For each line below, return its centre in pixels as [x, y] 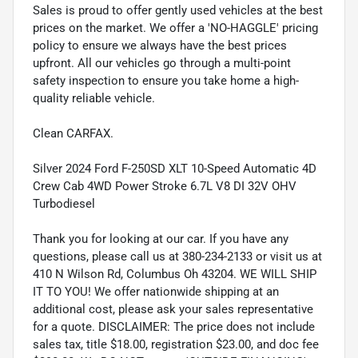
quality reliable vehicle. [94, 98]
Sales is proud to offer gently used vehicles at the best [178, 10]
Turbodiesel [64, 203]
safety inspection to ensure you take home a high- [166, 80]
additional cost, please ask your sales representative [173, 309]
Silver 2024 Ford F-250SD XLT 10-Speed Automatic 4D [175, 168]
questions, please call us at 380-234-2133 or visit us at [177, 256]
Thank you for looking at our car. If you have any [161, 239]
